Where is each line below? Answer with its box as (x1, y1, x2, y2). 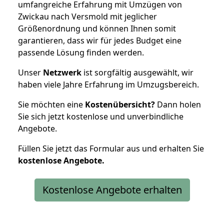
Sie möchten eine (18, 98, 85, 110)
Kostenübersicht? (85, 98, 155, 110)
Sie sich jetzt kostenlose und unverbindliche (18, 110, 183, 122)
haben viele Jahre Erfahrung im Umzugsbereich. (18, 78, 199, 90)
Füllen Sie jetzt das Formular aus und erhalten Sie (18, 142, 204, 154)
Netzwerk (43, 66, 81, 78)
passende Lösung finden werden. (18, 46, 144, 58)
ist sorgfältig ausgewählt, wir (81, 66, 193, 78)
